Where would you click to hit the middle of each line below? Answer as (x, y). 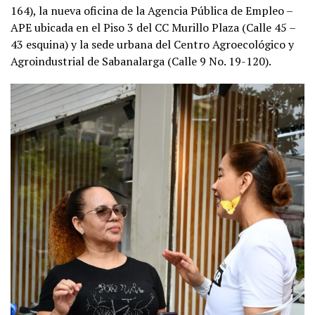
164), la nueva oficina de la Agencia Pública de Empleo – (152, 10)
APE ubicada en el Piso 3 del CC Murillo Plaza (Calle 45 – (153, 27)
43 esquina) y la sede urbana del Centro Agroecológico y (152, 44)
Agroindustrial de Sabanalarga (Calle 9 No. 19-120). (141, 61)
